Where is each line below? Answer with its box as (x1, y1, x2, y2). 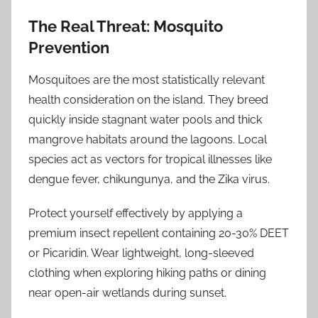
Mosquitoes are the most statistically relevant (28, 72, 265, 87)
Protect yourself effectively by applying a (28, 206, 243, 220)
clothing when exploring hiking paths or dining (28, 265, 266, 280)
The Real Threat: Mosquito (28, 17, 223, 35)
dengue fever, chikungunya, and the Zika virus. (28, 172, 270, 186)
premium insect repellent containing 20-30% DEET (28, 226, 289, 240)
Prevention (28, 38, 109, 57)
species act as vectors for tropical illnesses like (28, 152, 272, 166)
